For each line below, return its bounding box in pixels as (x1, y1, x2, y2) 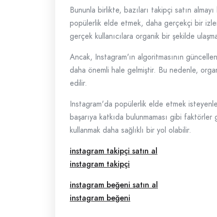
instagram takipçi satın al (70, 145, 157, 156)
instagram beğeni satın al (70, 179, 158, 190)
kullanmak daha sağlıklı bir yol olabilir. (70, 124, 191, 136)
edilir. (70, 77, 87, 89)
